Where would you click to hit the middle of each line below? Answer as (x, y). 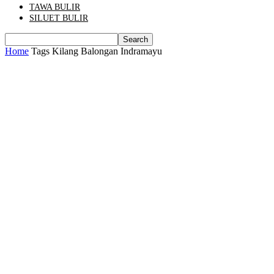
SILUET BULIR (59, 18)
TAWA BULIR (55, 7)
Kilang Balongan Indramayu (107, 51)
